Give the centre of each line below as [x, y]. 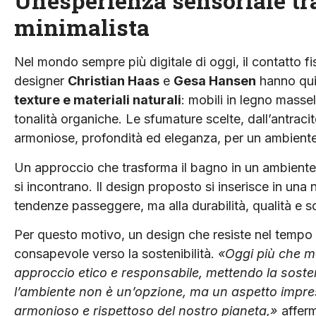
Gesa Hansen [215, 81]
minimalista [82, 28]
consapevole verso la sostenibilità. [116, 254]
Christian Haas [114, 81]
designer [41, 81]
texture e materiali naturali [98, 100]
